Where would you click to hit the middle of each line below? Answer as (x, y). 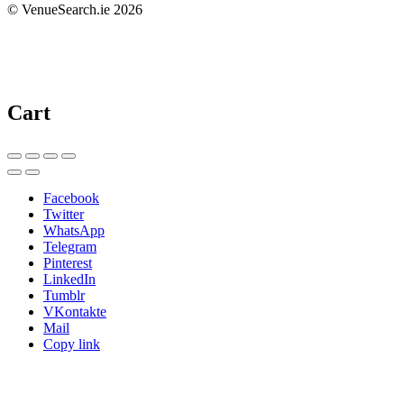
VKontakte (75, 311)
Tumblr (64, 295)
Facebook (71, 197)
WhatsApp (74, 230)
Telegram (70, 246)
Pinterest (68, 262)
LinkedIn (69, 279)
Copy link (72, 344)
